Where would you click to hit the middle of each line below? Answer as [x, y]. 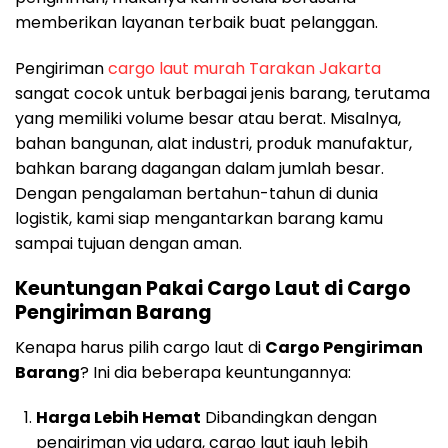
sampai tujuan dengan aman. [128, 244]
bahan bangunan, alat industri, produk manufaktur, [213, 144]
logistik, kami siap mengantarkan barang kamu [199, 219]
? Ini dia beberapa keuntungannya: [215, 372]
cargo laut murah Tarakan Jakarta [244, 69]
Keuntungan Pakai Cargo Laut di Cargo [213, 288]
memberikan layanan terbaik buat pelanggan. [196, 23]
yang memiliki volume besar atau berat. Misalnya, [208, 119]
